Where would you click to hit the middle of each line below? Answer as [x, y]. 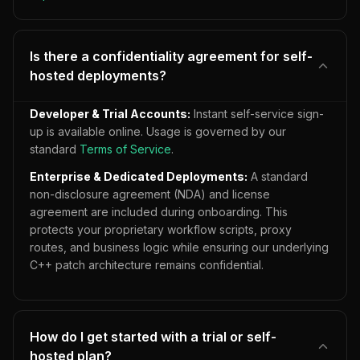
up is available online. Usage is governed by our [158, 131]
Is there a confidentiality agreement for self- [171, 56]
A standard [278, 176]
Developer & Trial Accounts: [110, 114]
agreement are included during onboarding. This [159, 212]
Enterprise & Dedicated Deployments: [139, 176]
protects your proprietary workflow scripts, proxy [161, 229]
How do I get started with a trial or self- [153, 337]
